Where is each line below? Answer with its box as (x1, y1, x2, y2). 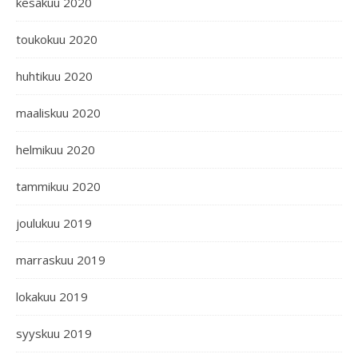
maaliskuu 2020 (16, 105, 101, 121)
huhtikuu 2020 (16, 68, 93, 84)
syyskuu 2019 (16, 325, 92, 341)
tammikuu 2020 (16, 178, 101, 194)
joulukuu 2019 (16, 215, 92, 231)
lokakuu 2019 (16, 288, 88, 304)
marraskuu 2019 (16, 252, 105, 268)
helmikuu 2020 (16, 141, 95, 157)
